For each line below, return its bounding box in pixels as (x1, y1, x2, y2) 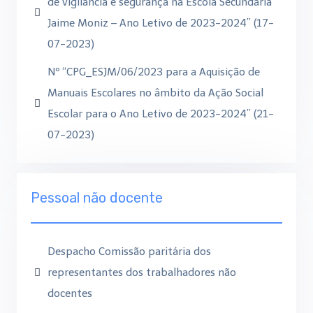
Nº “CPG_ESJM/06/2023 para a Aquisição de (48, 66, 260, 78)
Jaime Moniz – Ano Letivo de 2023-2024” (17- (48, 17, 274, 29)
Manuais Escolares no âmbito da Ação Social (48, 87, 263, 99)
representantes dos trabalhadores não (48, 266, 236, 279)
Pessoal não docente (31, 189, 163, 206)
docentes (48, 287, 92, 300)
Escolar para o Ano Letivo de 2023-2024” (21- (48, 108, 274, 120)
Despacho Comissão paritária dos (48, 245, 211, 258)
